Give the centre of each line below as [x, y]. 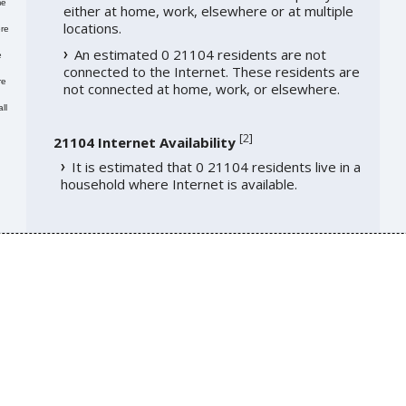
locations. [92, 29]
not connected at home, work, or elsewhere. [201, 89]
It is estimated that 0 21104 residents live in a [216, 167]
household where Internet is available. [179, 184]
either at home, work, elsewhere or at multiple [208, 11]
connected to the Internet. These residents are [211, 72]
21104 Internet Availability [144, 143]
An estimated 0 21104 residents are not [200, 55]
